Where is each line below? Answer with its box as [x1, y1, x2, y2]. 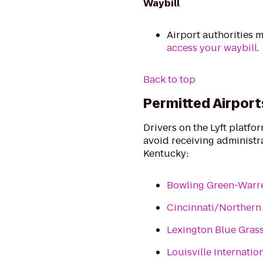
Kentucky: [143, 147, 189, 161]
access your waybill [167, 41, 258, 55]
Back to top [143, 73, 196, 87]
